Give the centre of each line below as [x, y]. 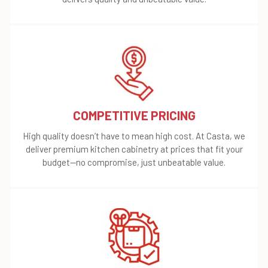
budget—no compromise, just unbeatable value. [134, 162]
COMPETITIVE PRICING [134, 115]
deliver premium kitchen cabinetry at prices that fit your [134, 149]
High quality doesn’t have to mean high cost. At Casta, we [134, 135]
